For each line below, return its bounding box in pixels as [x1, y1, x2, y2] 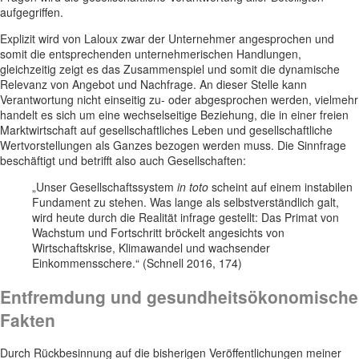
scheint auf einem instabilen [208, 179, 353, 196]
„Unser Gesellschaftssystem [32, 179, 177, 196]
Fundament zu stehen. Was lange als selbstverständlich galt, [32, 194, 339, 211]
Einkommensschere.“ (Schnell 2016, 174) [32, 255, 242, 272]
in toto [177, 179, 208, 196]
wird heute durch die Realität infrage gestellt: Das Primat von [32, 209, 339, 226]
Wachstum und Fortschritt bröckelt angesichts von [32, 224, 284, 241]
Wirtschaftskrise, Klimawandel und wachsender [32, 240, 270, 256]
